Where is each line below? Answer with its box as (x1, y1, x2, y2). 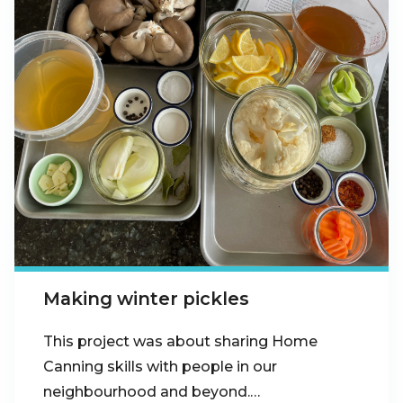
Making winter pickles (43, 287, 249, 309)
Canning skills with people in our (43, 358, 277, 376)
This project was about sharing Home (43, 333, 318, 351)
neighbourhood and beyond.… (43, 383, 260, 401)
